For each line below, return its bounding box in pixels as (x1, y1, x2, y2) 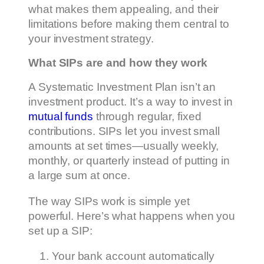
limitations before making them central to (28, 18, 229, 31)
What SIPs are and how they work (28, 56, 207, 69)
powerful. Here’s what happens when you (28, 209, 236, 222)
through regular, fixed (93, 110, 202, 123)
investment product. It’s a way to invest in (28, 95, 233, 108)
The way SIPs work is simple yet (28, 194, 190, 207)
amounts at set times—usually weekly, (28, 140, 219, 153)
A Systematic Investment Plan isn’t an (28, 81, 216, 94)
